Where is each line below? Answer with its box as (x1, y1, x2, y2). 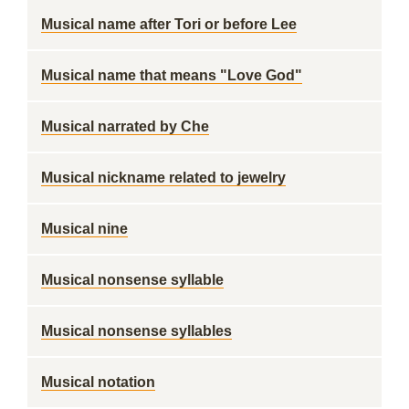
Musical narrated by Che (41, 119, 209, 134)
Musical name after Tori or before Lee (41, 16, 297, 32)
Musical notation (41, 374, 155, 390)
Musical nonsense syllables (41, 323, 232, 339)
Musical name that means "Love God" (41, 68, 302, 83)
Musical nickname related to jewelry (41, 170, 286, 185)
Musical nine (41, 221, 128, 236)
